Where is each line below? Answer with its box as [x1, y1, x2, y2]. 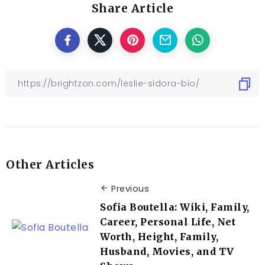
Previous [111, 183, 149, 195]
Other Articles [6, 157, 94, 172]
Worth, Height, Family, [100, 230, 218, 243]
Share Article [91, 1, 174, 16]
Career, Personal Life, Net [100, 215, 235, 228]
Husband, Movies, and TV [100, 245, 234, 257]
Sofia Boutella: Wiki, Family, [100, 201, 250, 213]
